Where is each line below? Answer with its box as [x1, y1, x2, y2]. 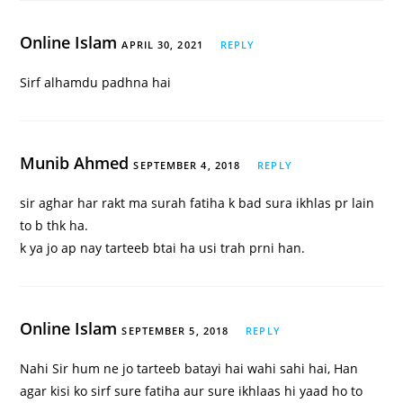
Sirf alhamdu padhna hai [20, 74, 172, 92]
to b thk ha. [20, 217, 89, 235]
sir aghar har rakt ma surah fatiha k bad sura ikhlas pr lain [20, 194, 375, 212]
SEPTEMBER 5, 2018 [121, 324, 229, 338]
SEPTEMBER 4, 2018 [133, 158, 241, 173]
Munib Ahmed [20, 152, 134, 175]
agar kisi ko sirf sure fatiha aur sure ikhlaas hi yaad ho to [20, 382, 363, 400]
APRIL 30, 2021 [121, 38, 203, 52]
